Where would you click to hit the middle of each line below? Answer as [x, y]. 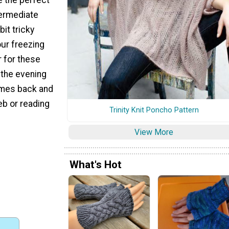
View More [154, 132]
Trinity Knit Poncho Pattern [154, 110]
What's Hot [96, 164]
